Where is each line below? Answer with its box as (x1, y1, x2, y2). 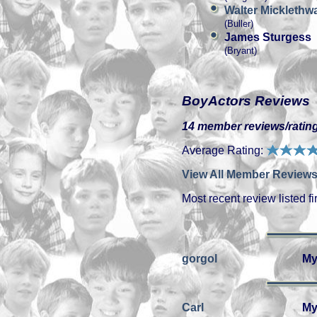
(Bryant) (224, 45, 257, 56)
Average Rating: (182, 144, 266, 156)
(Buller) (224, 18, 253, 29)
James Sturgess (224, 31, 311, 43)
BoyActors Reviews (182, 93, 310, 108)
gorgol (182, 253, 217, 265)
